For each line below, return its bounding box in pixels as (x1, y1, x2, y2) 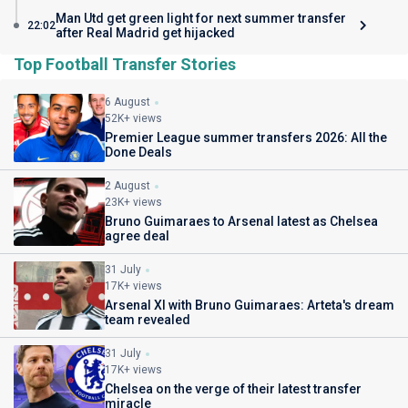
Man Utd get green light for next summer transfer (56, 11, 346, 25)
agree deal (105, 229, 169, 243)
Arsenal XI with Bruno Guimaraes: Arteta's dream (105, 298, 394, 312)
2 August (105, 179, 150, 192)
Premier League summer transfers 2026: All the (105, 130, 387, 145)
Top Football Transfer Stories (14, 55, 236, 74)
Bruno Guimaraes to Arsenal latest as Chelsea (105, 214, 378, 229)
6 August (105, 96, 150, 108)
